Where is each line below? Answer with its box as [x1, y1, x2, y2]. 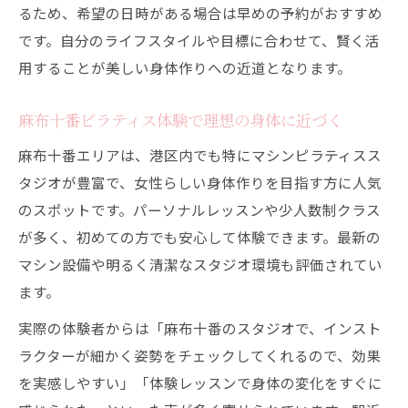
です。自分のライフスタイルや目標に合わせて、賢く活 [18, 30, 380, 50]
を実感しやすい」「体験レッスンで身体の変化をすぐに [18, 372, 382, 393]
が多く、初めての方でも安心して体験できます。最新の [18, 227, 381, 247]
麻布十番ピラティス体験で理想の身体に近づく [18, 109, 342, 130]
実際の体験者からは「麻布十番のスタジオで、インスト [18, 318, 382, 338]
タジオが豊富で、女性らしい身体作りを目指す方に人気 [18, 172, 382, 192]
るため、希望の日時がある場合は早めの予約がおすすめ [18, 3, 382, 23]
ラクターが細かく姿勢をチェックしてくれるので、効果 [18, 345, 381, 365]
